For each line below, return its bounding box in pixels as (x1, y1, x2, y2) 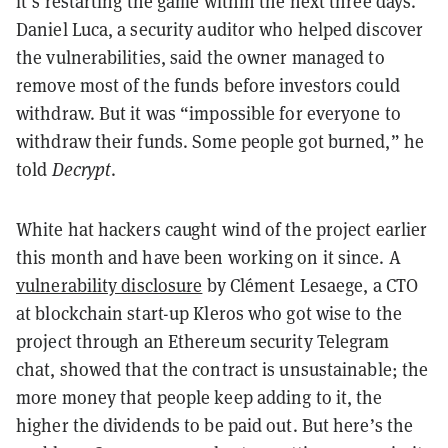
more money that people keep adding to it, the (16, 386, 383, 410)
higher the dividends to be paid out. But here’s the (16, 414, 414, 438)
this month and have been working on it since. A (16, 246, 401, 270)
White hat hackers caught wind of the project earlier (16, 218, 428, 242)
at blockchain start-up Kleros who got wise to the (16, 302, 402, 326)
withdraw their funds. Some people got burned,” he (16, 130, 424, 154)
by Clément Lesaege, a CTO (202, 274, 419, 298)
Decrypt (51, 158, 112, 182)
